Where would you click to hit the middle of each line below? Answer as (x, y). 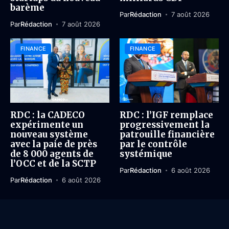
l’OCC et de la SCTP (53, 164)
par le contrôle (153, 144)
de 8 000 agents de (52, 154)
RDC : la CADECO (48, 115)
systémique (146, 154)
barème (27, 8)
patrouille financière (167, 135)
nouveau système (49, 135)
